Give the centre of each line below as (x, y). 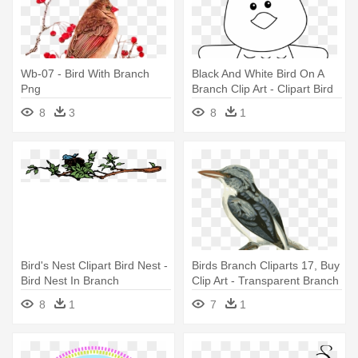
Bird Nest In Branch (70, 280)
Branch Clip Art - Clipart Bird (263, 88)
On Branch (219, 103)
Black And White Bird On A (258, 73)
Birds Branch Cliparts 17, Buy (266, 265)
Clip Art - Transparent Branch (265, 280)
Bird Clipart (220, 295)
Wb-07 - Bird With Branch (85, 73)
